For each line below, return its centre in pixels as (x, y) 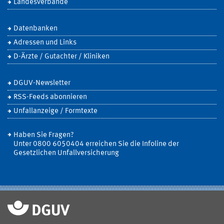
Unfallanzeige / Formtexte (55, 111)
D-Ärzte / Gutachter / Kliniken (61, 56)
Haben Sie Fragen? (44, 135)
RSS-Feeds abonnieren (50, 97)
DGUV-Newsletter (42, 83)
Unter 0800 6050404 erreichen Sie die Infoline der (96, 144)
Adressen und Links (45, 42)
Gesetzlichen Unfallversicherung (66, 153)
